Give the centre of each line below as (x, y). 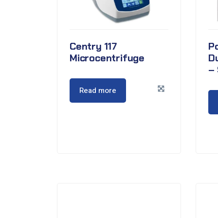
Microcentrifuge (107, 58)
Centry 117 (93, 46)
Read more (98, 91)
